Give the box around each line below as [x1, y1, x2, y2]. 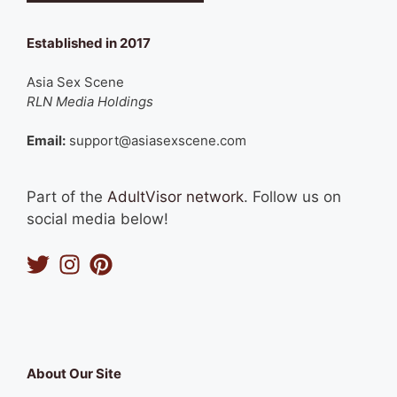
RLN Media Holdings [27, 92, 153, 110]
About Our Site [27, 365, 121, 383]
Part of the [27, 188, 107, 206]
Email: [27, 132, 66, 150]
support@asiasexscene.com [66, 132, 246, 150]
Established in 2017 [27, 34, 151, 51]
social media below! [27, 210, 168, 229]
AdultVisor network [107, 188, 244, 206]
